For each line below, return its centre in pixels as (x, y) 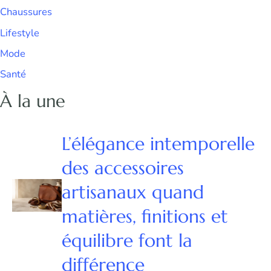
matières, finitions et (145, 217)
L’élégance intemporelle (158, 144)
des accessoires (122, 168)
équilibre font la (127, 241)
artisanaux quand (132, 192)
